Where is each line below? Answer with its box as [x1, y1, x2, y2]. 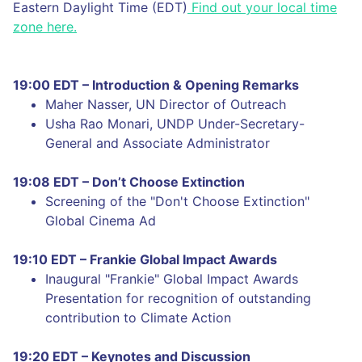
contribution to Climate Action [45, 309, 231, 326]
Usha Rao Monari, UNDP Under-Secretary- [45, 116, 305, 132]
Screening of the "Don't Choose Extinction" [45, 193, 309, 209]
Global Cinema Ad [45, 213, 156, 229]
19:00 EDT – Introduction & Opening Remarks [13, 77, 299, 93]
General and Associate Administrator [45, 135, 270, 151]
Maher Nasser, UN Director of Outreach [45, 96, 286, 112]
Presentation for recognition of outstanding [45, 290, 311, 306]
